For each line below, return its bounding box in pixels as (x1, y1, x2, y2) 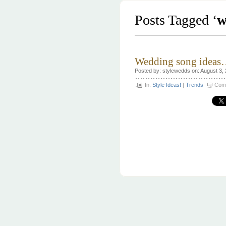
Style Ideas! (152, 82, 181, 88)
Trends (186, 82, 203, 88)
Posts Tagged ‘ (135, 12, 217, 28)
